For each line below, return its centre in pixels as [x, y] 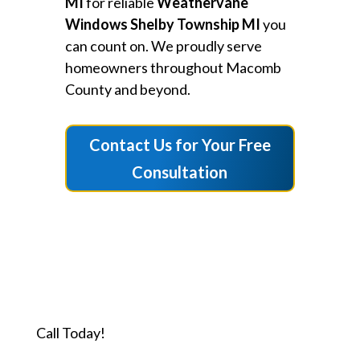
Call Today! [70, 333]
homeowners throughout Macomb [173, 68]
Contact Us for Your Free [180, 145]
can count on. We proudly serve [163, 46]
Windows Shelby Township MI [162, 25]
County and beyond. [127, 90]
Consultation [180, 172]
